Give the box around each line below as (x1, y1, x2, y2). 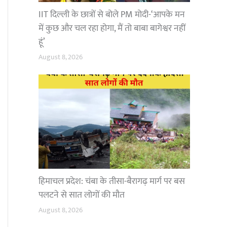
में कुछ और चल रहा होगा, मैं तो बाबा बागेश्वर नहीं (39, 20, 185, 36)
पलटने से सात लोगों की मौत (39, 187, 125, 203)
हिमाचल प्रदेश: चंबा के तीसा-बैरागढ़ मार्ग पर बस (39, 174, 185, 190)
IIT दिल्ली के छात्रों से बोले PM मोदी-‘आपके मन (39, 7, 185, 22)
